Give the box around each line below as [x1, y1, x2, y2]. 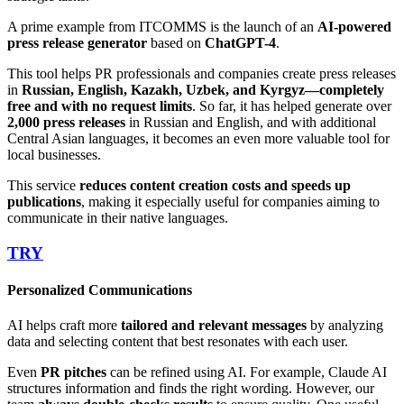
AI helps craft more [7, 317, 121, 334]
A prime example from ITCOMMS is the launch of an [7, 18, 317, 34]
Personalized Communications [7, 281, 192, 298]
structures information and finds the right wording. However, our [7, 381, 374, 397]
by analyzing [307, 317, 383, 334]
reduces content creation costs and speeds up [79, 177, 351, 193]
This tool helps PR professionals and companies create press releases [7, 65, 396, 81]
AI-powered [317, 18, 391, 34]
